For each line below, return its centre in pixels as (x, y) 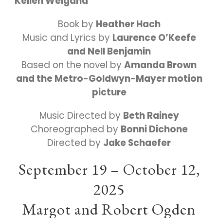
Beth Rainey (151, 116)
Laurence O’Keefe (154, 38)
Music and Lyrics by (67, 38)
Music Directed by (81, 116)
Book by (77, 24)
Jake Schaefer (137, 143)
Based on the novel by (73, 65)
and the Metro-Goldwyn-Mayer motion (109, 79)
